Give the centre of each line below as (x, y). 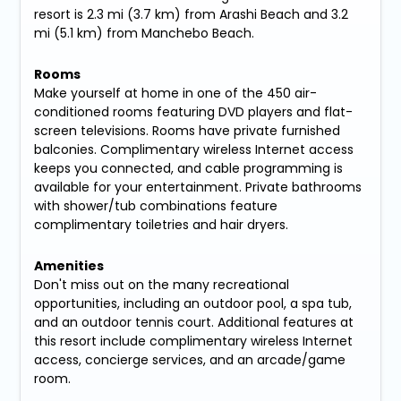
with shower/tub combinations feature (156, 205)
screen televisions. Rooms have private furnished (188, 130)
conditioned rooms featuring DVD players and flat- (194, 111)
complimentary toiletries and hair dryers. (162, 224)
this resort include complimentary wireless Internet (194, 341)
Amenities (69, 265)
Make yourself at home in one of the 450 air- (176, 93)
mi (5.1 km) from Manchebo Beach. (145, 33)
